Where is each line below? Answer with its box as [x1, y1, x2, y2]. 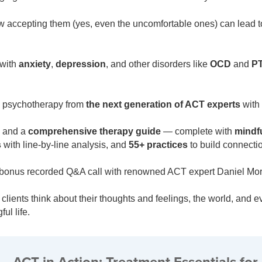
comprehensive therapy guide [27, 126, 161, 136]
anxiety [18, 58, 51, 69]
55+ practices [128, 139, 188, 150]
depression [55, 58, 106, 69]
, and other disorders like [105, 58, 210, 69]
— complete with [160, 126, 235, 136]
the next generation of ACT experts [85, 99, 240, 109]
